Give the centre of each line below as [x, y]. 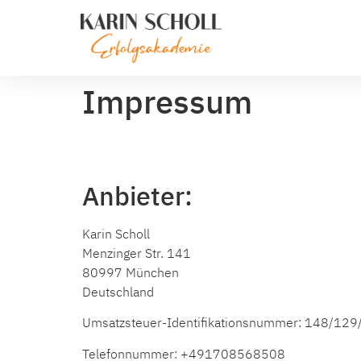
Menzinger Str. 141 [137, 253]
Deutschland [118, 292]
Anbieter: [137, 196]
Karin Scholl [116, 234]
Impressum [167, 102]
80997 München [131, 272]
